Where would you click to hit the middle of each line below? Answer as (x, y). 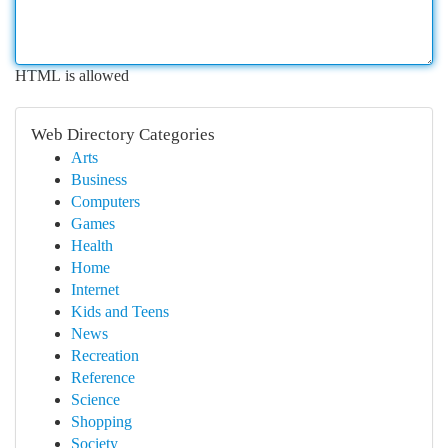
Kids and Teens (120, 311)
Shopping (101, 421)
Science (95, 399)
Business (99, 179)
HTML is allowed (72, 75)
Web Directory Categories (123, 134)
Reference (103, 377)
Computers (105, 201)
